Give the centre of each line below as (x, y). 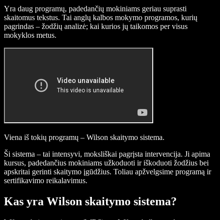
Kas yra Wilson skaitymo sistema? (90, 202)
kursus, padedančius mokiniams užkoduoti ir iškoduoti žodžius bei (106, 163)
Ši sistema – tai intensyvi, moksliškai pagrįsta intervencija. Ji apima (107, 154)
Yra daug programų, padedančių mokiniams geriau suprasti (95, 9)
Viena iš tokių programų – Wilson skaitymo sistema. (84, 137)
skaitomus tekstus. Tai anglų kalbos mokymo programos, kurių (101, 18)
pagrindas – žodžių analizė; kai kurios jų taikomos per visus (96, 27)
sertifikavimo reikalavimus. (46, 181)
